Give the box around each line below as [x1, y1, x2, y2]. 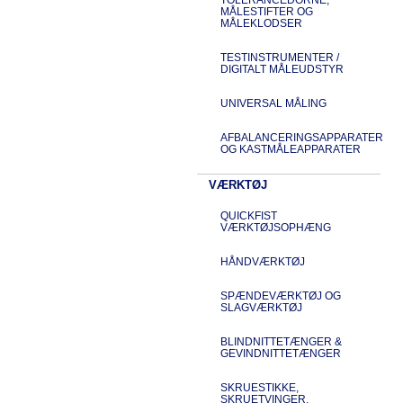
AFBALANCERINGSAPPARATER [219, 130, 383, 144]
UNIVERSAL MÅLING [219, 96, 327, 110]
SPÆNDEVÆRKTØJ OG [219, 289, 341, 302]
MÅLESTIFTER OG [219, 4, 313, 18]
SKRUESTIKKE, [219, 381, 299, 394]
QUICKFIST [219, 209, 277, 222]
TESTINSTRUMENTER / [219, 50, 339, 64]
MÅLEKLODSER [219, 16, 302, 30]
